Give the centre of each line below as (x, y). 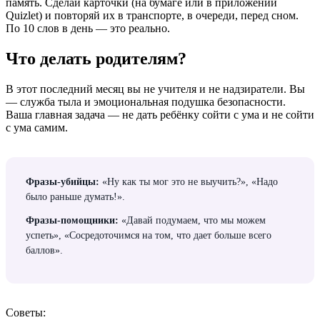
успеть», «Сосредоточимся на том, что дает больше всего (149, 235)
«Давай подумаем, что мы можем (192, 220)
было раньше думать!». (75, 196)
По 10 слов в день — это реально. (88, 29)
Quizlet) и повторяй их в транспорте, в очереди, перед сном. (152, 16)
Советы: (26, 312)
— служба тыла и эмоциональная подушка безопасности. (146, 101)
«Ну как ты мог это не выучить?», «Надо (189, 181)
